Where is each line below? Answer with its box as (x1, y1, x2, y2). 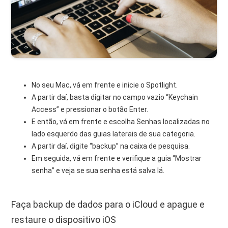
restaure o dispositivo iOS (11, 214, 117, 225)
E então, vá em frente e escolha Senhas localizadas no (32, 118, 210, 126)
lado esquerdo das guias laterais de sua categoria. (32, 130, 196, 138)
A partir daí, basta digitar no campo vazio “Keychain (32, 93, 198, 102)
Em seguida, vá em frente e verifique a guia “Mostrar (32, 154, 202, 163)
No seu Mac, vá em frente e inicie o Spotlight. (32, 81, 178, 90)
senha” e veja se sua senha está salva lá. (32, 166, 165, 175)
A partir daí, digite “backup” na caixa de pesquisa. (32, 142, 190, 151)
